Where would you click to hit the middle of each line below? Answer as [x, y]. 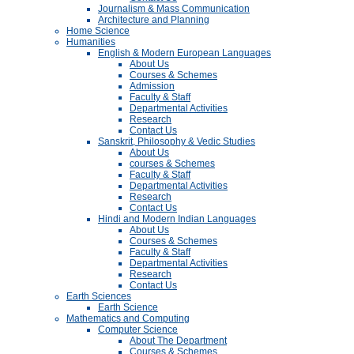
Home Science [98, 31]
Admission [152, 86]
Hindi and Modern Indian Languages [177, 219]
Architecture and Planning [154, 20]
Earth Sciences [99, 296]
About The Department [178, 341]
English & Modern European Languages [185, 53]
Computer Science [138, 330]
